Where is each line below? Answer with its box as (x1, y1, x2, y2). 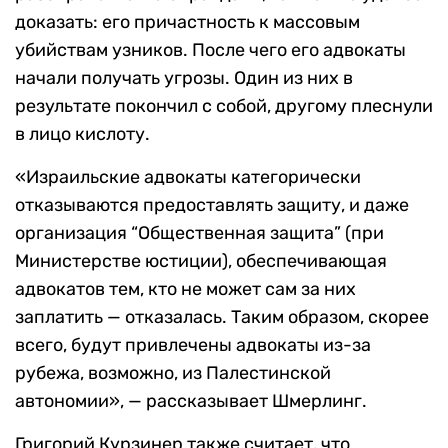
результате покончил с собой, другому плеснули (15, 94, 433, 117)
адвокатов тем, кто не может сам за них (15, 277, 356, 300)
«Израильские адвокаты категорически (15, 165, 361, 188)
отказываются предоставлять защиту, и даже (15, 193, 409, 216)
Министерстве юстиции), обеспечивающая (15, 249, 387, 272)
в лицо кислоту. (15, 122, 150, 145)
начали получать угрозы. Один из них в (15, 66, 353, 89)
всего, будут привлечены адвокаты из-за (15, 333, 371, 356)
